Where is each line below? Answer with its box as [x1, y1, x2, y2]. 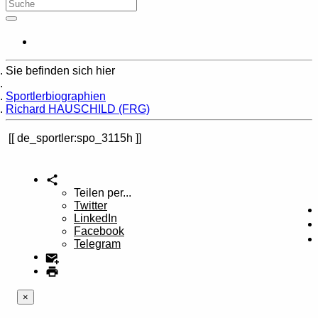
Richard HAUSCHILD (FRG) [6, 103, 150, 115]
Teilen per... [74, 187, 131, 199]
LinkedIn [74, 212, 117, 225]
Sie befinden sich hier [6, 65, 115, 77]
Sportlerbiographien [6, 90, 106, 102]
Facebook [74, 225, 124, 238]
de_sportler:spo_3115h [17, 132, 133, 144]
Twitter [74, 199, 107, 212]
